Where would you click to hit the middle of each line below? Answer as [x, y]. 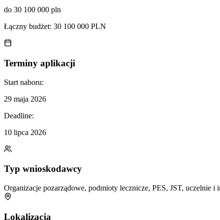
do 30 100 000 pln [32, 10]
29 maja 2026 [25, 99]
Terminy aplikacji [40, 63]
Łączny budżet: [29, 27]
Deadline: [19, 115]
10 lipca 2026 [25, 132]
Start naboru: [24, 82]
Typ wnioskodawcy [43, 169]
